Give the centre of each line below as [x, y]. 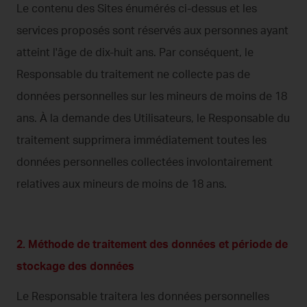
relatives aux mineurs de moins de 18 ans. [122, 183]
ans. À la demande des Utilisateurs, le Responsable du [153, 118]
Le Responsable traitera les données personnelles [143, 296]
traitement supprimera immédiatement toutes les [142, 139]
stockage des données [75, 266]
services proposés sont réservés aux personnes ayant [152, 30]
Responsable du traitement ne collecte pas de [133, 74]
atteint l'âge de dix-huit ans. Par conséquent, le [135, 52]
